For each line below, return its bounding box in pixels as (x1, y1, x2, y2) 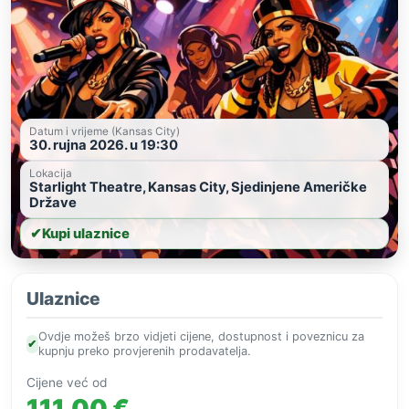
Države (29, 194, 77, 212)
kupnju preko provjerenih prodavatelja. (37, 344, 251, 359)
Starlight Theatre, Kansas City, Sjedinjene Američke (29, 179, 367, 196)
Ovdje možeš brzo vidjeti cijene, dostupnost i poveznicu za (37, 330, 364, 344)
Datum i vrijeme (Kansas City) (29, 125, 180, 139)
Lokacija (29, 167, 72, 181)
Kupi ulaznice (42, 225, 130, 243)
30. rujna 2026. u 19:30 (29, 137, 178, 154)
